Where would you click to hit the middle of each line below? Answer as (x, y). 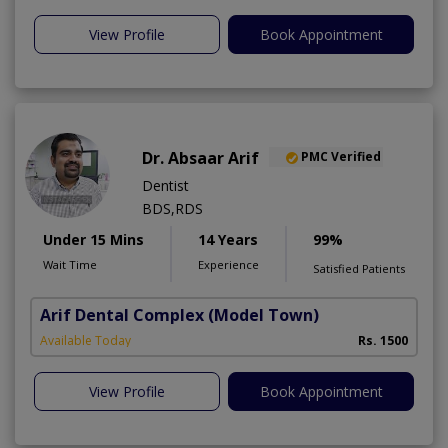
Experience (228, 264)
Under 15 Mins (93, 239)
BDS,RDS (172, 208)
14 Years (228, 239)
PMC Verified (341, 157)
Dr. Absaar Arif (200, 157)
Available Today (85, 340)
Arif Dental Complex (122, 314)
